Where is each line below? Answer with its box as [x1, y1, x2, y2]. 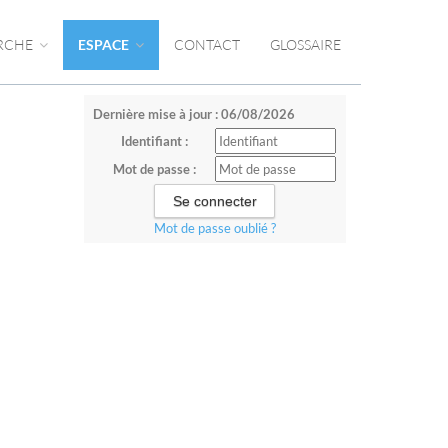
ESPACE [78, 36, 132, 53]
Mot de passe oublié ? [153, 220, 276, 236]
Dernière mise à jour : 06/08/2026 [92, 106, 295, 122]
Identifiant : [120, 133, 188, 149]
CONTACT [174, 36, 240, 53]
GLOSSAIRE [270, 36, 341, 53]
